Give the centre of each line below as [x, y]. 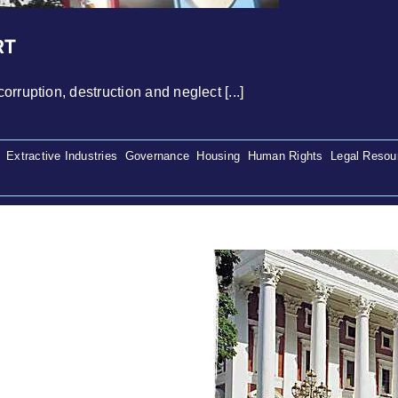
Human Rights [285, 156]
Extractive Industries [62, 156]
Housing [219, 156]
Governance [157, 156]
